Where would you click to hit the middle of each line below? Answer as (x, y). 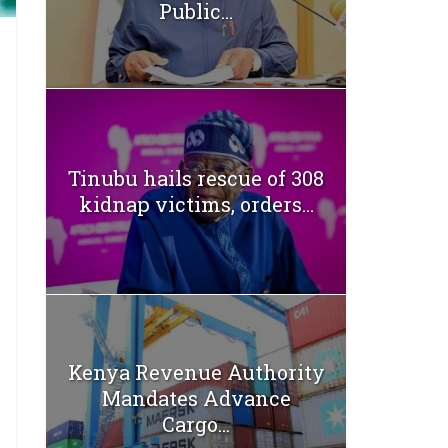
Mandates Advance (196, 397)
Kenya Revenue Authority (196, 371)
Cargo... (196, 423)
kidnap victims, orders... (196, 204)
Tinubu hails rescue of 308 (196, 178)
